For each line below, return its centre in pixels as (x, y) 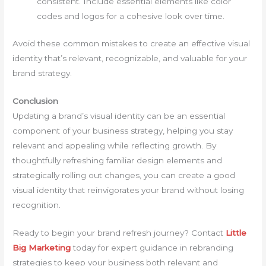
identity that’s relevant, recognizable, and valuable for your (130, 58)
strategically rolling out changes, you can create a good (124, 175)
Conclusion (36, 101)
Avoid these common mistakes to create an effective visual (132, 43)
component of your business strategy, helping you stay (123, 130)
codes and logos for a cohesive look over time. (131, 16)
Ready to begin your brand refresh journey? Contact (119, 232)
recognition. (38, 205)
